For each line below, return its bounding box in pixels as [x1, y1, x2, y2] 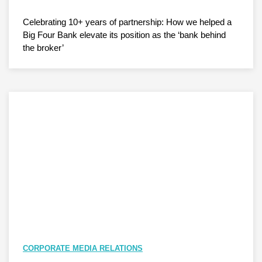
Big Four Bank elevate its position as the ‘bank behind [23, 30, 226, 40]
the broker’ [23, 43, 64, 53]
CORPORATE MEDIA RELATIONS [23, 244, 143, 253]
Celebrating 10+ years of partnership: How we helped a [23, 17, 232, 27]
